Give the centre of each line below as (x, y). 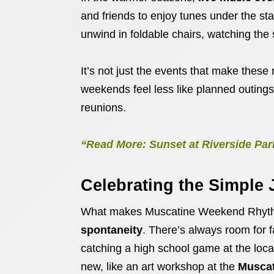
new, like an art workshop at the (159, 267)
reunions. (103, 108)
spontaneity (112, 230)
